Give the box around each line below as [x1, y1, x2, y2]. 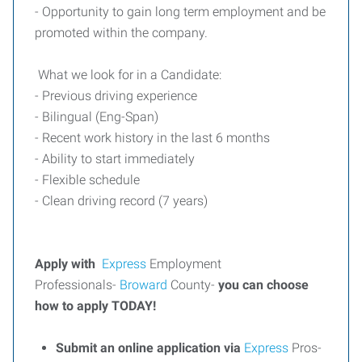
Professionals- [35, 277, 120, 293]
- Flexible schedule [35, 172, 140, 187]
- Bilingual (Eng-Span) [35, 109, 158, 124]
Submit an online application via [56, 340, 244, 356]
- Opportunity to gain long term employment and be [35, 4, 326, 19]
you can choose [215, 277, 309, 293]
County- [167, 277, 215, 293]
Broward [120, 277, 167, 293]
